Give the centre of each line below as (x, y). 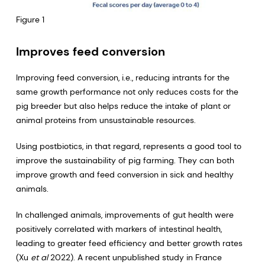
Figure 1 (30, 19)
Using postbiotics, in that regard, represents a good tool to (128, 146)
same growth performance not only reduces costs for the (127, 91)
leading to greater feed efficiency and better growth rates (129, 243)
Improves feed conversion (90, 51)
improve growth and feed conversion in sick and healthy (125, 174)
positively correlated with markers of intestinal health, (119, 229)
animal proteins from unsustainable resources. (106, 120)
